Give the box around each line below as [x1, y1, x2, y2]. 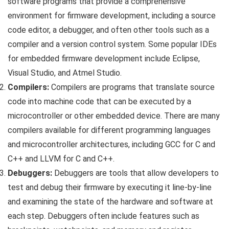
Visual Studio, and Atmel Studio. [8, 67, 122, 78]
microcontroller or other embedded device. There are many [8, 110, 220, 121]
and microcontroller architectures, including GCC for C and [8, 139, 215, 149]
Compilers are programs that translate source [49, 82, 215, 92]
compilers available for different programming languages [8, 125, 211, 135]
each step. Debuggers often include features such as [8, 211, 199, 221]
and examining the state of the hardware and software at [8, 196, 213, 207]
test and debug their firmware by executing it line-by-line [8, 182, 212, 192]
